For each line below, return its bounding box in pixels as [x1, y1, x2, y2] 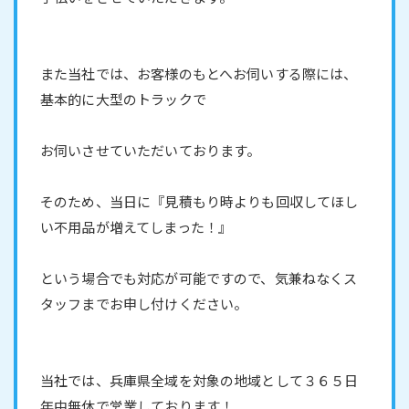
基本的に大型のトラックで [40, 89, 206, 109]
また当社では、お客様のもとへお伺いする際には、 [40, 63, 358, 83]
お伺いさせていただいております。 [40, 140, 261, 160]
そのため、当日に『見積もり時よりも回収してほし [40, 191, 359, 211]
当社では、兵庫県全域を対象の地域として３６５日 [40, 370, 359, 390]
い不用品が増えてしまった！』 [40, 216, 233, 236]
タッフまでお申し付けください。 [40, 293, 248, 313]
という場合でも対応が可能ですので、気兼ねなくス [40, 267, 358, 288]
